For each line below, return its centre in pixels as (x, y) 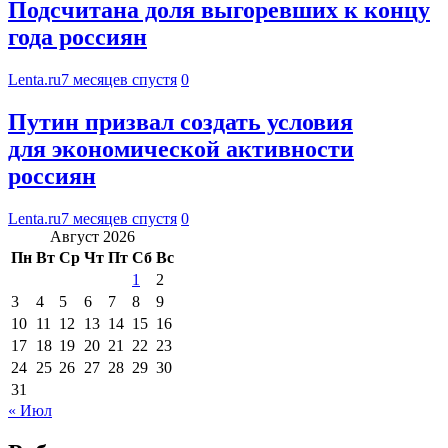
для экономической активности (181, 148)
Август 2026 (92, 236)
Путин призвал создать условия (180, 121)
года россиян (77, 36)
